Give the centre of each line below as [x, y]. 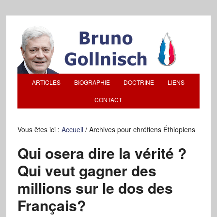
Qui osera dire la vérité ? [102, 153]
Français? [51, 205]
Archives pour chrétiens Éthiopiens [141, 129]
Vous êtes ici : [39, 129]
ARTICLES [46, 82]
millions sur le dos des [95, 188]
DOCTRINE [139, 82]
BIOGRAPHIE [92, 82]
